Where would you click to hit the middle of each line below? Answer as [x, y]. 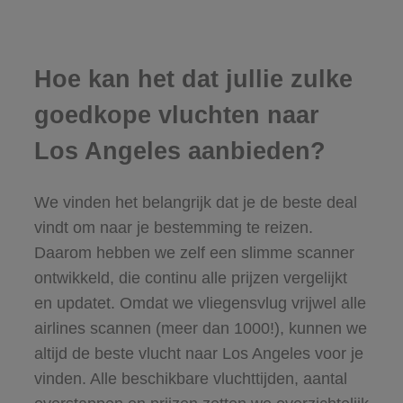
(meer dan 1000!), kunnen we [259, 328]
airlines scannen [92, 328]
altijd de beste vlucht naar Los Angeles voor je [198, 353]
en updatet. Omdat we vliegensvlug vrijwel [187, 303]
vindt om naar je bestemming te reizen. [173, 227]
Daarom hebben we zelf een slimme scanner [194, 252]
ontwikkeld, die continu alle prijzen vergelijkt [190, 278]
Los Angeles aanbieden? [179, 152]
